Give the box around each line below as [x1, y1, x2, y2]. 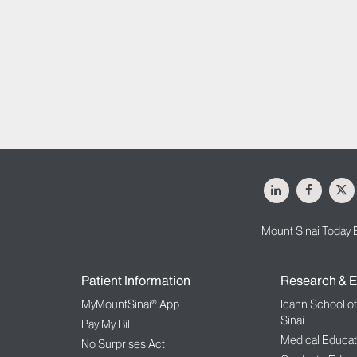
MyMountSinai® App [81, 297, 179, 312]
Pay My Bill [81, 317, 132, 332]
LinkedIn [280, 177, 325, 193]
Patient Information [81, 273, 190, 289]
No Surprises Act [81, 337, 165, 352]
